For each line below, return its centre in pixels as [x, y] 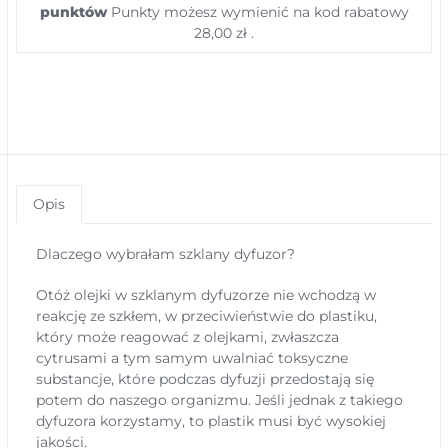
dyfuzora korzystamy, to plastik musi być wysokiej [211, 421]
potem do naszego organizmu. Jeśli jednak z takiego [219, 400]
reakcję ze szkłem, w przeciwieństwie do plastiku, [206, 316]
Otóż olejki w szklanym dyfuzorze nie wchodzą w [206, 295]
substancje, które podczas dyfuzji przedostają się [205, 379]
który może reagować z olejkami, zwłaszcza [187, 337]
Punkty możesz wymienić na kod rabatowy [257, 12]
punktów [73, 12]
